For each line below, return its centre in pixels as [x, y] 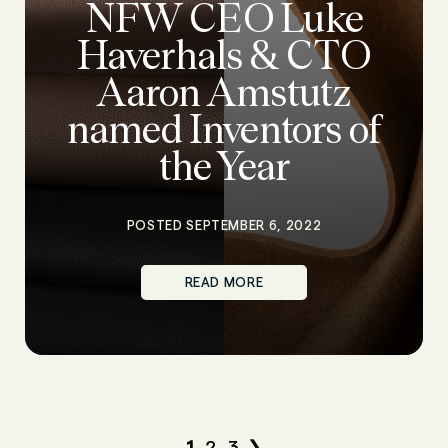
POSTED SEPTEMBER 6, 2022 [224, 225]
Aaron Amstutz [224, 92]
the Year [224, 166]
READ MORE [224, 282]
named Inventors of [224, 129]
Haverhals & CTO [224, 55]
